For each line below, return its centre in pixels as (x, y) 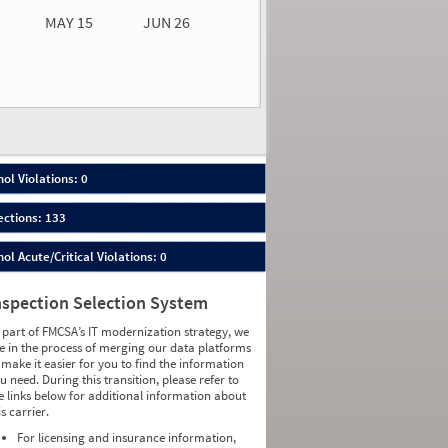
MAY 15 (68, 22)
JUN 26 (166, 22)
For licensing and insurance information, (127, 437)
